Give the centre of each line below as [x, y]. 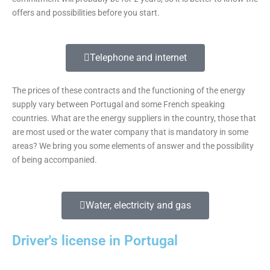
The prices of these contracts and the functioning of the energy [129, 91]
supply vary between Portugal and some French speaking [118, 105]
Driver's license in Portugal [95, 240]
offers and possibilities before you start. [86, 12]
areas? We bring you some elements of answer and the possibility [133, 146]
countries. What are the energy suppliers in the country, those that [134, 118]
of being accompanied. [55, 160]
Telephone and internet [138, 58]
